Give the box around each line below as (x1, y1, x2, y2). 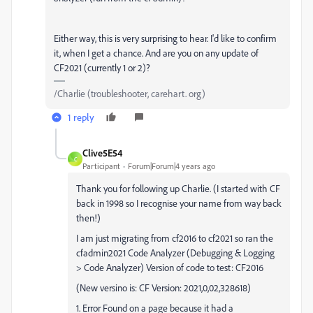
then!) (76, 212, 101, 224)
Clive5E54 (82, 147, 122, 159)
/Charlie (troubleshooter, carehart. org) (54, 87, 205, 99)
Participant (82, 161, 120, 171)
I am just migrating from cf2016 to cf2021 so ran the (76, 232, 273, 244)
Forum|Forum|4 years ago (128, 161, 215, 171)
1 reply (68, 111, 94, 123)
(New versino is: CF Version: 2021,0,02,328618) (76, 282, 251, 293)
